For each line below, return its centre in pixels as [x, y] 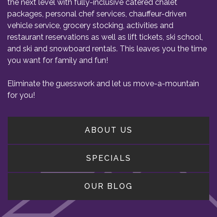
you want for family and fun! [58, 60]
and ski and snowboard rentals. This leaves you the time [107, 49]
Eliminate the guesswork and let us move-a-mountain [103, 84]
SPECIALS [108, 158]
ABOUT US [108, 130]
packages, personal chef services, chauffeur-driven [97, 14]
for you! [21, 95]
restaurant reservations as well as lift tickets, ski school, [105, 37]
